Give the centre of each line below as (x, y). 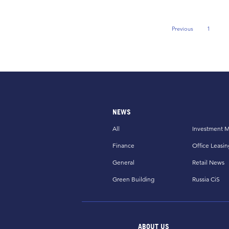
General (123, 162)
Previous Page (200, 31)
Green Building (133, 179)
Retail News (208, 162)
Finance (123, 145)
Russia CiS (206, 179)
